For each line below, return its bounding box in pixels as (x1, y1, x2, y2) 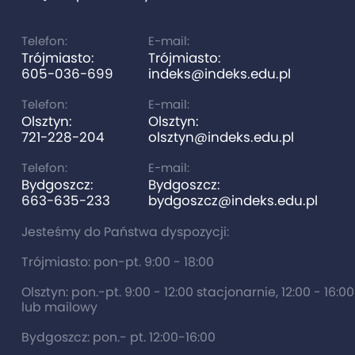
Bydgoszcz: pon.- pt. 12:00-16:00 (21, 327, 216, 346)
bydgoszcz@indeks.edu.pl (147, 190, 318, 210)
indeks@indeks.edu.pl (147, 63, 291, 83)
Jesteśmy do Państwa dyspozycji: (21, 222, 229, 241)
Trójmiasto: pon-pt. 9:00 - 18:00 (21, 252, 214, 271)
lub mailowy (21, 297, 97, 316)
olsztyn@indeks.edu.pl (147, 127, 294, 147)
